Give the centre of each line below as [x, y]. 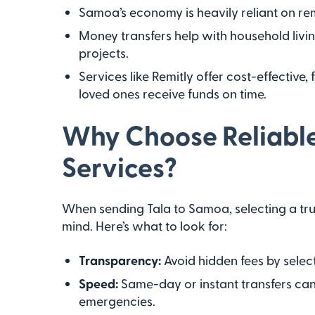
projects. [104, 52]
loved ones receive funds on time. [173, 93]
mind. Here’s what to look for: [144, 225]
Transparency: [120, 260]
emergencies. [117, 301]
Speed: [98, 283]
